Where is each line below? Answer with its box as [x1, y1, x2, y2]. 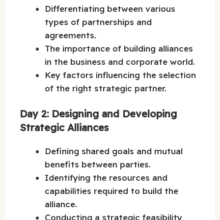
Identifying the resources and [45, 172, 167, 183]
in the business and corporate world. [45, 56, 195, 67]
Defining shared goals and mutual [45, 146, 183, 157]
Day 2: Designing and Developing [20, 108, 177, 120]
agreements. [45, 29, 96, 40]
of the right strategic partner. [45, 82, 166, 93]
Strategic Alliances [20, 121, 109, 134]
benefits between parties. [45, 159, 151, 170]
